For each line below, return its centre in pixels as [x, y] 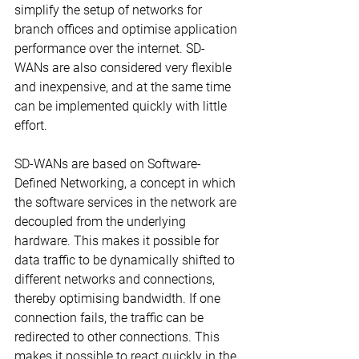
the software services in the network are [127, 202]
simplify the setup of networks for [110, 10]
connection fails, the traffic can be [111, 317]
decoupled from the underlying [102, 221]
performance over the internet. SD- [110, 48]
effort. [31, 125]
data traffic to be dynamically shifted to [126, 260]
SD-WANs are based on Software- [108, 163]
